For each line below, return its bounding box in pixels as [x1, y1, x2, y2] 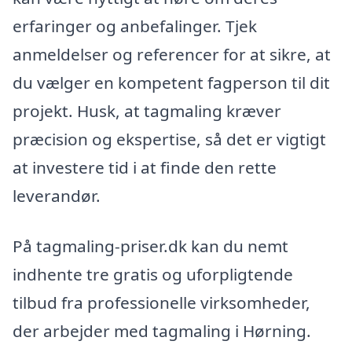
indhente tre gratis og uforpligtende [13, 262, 293, 285]
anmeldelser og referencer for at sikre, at [13, 43, 331, 66]
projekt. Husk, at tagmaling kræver [13, 100, 281, 123]
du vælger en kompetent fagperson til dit [13, 71, 330, 94]
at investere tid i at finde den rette [13, 156, 277, 179]
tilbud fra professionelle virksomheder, [13, 291, 310, 313]
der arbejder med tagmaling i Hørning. [13, 319, 311, 342]
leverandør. [13, 185, 101, 207]
